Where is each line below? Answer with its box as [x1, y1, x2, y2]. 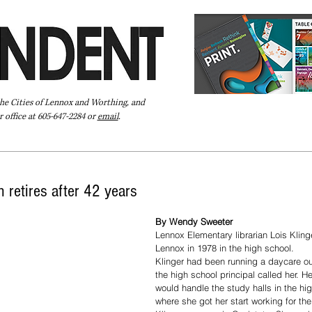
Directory [109, 136, 150, 150]
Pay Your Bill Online [6, 136, 95, 150]
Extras [164, 136, 193, 150]
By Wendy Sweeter [155, 216, 233, 228]
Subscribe [207, 136, 252, 150]
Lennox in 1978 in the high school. [155, 242, 294, 254]
